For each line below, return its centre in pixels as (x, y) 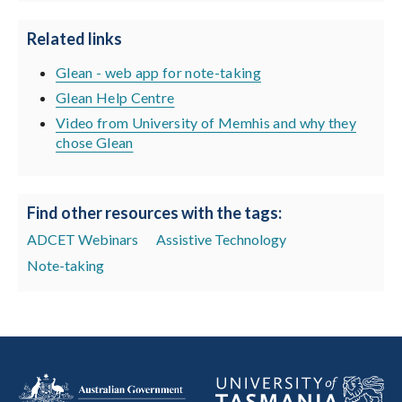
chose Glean (95, 143)
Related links (74, 38)
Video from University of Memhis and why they (206, 123)
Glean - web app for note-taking (158, 72)
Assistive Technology (221, 240)
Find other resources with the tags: (154, 213)
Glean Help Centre (115, 97)
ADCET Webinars (83, 240)
